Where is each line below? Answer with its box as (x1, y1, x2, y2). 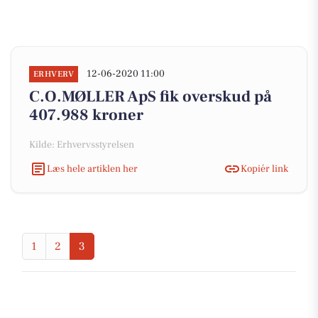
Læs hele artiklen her (47, 162, 138, 175)
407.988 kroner (29, 105, 143, 125)
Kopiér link (241, 162, 288, 175)
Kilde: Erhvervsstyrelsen (29, 138, 134, 151)
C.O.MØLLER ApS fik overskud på (29, 87, 272, 106)
